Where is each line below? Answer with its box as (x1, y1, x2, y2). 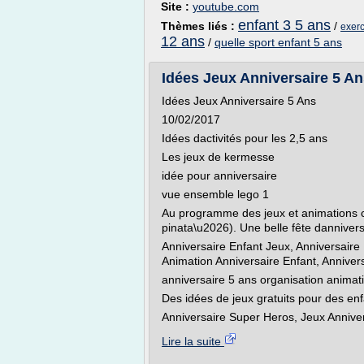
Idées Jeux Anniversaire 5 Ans (162, 94, 316, 107)
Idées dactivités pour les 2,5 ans (162, 132, 327, 145)
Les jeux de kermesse (162, 150, 275, 163)
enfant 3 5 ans (238, 17, 331, 33)
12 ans (161, 33, 205, 50)
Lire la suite (162, 335, 224, 348)
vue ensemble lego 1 (162, 188, 269, 201)
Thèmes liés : (161, 19, 238, 32)
